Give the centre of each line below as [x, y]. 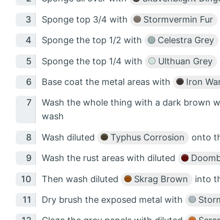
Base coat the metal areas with [108, 82]
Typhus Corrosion [146, 137]
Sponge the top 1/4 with [94, 61]
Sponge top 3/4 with [86, 19]
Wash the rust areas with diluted [110, 158]
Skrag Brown [160, 179]
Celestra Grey [184, 40]
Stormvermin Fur [177, 19]
